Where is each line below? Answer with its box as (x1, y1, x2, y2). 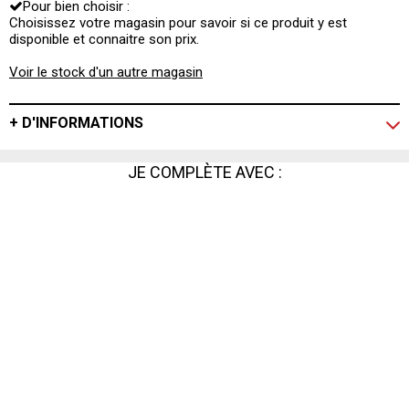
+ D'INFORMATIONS (9, 114, 143, 131)
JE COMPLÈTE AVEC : (127, 163, 282, 182)
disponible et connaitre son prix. (9, 31, 199, 47)
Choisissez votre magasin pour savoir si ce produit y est (9, 15, 347, 31)
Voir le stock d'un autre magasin (9, 64, 203, 80)
